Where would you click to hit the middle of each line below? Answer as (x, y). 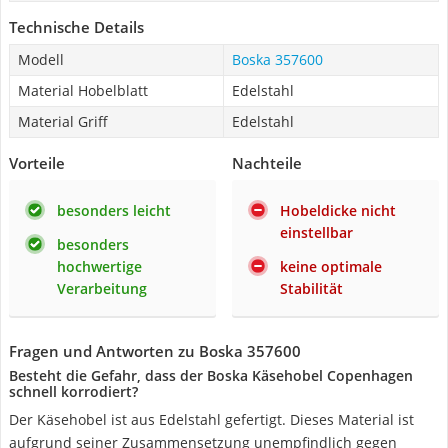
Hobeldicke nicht (338, 210)
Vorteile (37, 163)
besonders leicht (114, 210)
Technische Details (76, 27)
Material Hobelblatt (83, 90)
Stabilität (311, 288)
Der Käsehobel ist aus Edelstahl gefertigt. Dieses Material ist (211, 419)
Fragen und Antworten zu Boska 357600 (155, 351)
